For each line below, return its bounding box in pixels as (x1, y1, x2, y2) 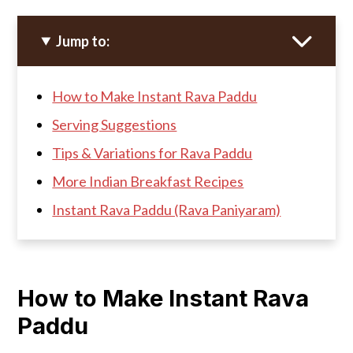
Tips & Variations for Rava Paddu (52, 143, 253, 162)
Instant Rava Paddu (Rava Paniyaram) (52, 200, 281, 218)
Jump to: (56, 32, 110, 50)
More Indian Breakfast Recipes (52, 172, 244, 190)
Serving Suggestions (52, 115, 177, 133)
